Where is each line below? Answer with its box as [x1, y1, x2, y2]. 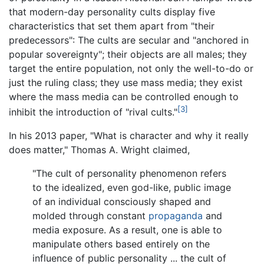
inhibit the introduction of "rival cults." [9, 106, 177, 118]
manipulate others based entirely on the [32, 238, 210, 250]
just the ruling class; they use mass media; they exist [9, 77, 243, 89]
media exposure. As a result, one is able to [32, 224, 222, 236]
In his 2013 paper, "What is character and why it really [9, 130, 249, 142]
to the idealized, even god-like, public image [32, 181, 231, 194]
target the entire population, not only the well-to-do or [9, 62, 253, 75]
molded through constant [32, 210, 148, 222]
